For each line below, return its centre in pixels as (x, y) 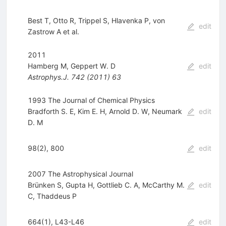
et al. (71, 32)
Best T (38, 21)
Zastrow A (45, 32)
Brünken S (44, 185)
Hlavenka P (130, 21)
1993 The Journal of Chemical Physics (91, 100)
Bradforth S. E (50, 111)
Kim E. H (91, 111)
